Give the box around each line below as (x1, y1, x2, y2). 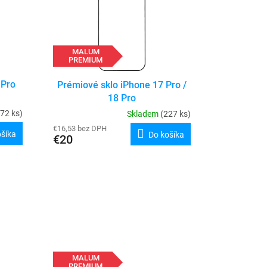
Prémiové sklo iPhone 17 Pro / (57, 79, 187, 91)
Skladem (126, 108, 160, 119)
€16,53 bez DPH (52, 123, 107, 133)
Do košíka (148, 129, 184, 139)
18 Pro (107, 92, 136, 104)
